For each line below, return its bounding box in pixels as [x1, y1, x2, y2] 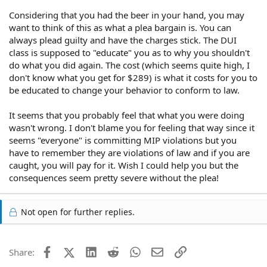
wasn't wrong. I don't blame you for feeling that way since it [9, 122, 254, 133]
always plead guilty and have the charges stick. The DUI [9, 34, 237, 46]
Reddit [119, 245, 145, 257]
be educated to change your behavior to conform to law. [9, 84, 240, 96]
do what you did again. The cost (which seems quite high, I [9, 59, 250, 71]
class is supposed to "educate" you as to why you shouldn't [9, 46, 250, 58]
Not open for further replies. [18, 206, 135, 218]
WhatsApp [141, 245, 184, 257]
